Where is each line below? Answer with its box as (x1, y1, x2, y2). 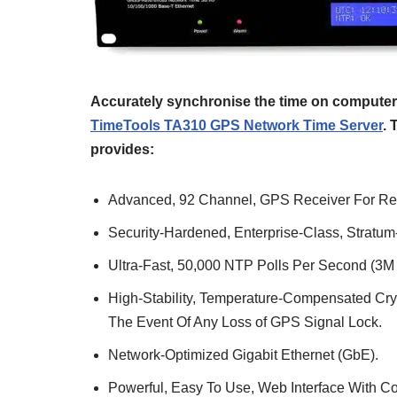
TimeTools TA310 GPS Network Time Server (90, 118, 383, 133)
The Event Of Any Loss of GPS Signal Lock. (108, 315, 382, 330)
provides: (90, 142, 154, 157)
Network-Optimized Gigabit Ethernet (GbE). (108, 347, 378, 362)
